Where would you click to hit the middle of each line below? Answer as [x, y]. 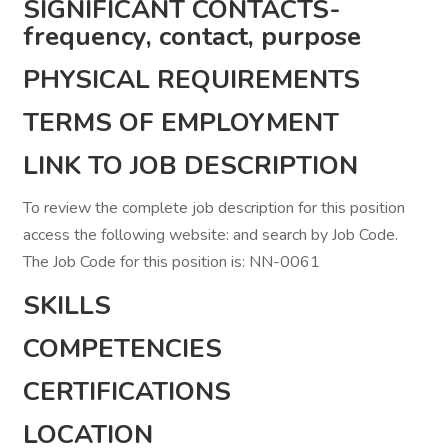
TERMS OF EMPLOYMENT [181, 122]
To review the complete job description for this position [214, 208]
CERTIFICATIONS [127, 391]
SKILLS [67, 305]
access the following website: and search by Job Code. [210, 235]
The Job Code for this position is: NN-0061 [171, 262]
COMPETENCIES [122, 348]
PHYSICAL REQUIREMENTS [191, 79]
